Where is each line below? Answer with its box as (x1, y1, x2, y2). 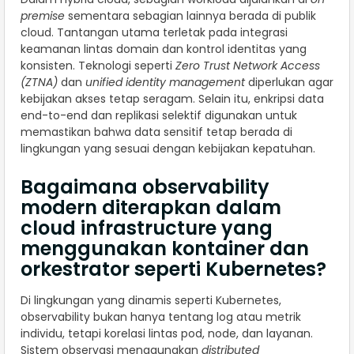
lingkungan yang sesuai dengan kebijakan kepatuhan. (21, 141, 315, 157)
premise (21, 8, 65, 24)
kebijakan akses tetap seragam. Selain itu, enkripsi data (21, 91, 324, 107)
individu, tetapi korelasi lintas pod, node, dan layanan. (21, 326, 313, 342)
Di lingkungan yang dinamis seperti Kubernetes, (21, 292, 281, 309)
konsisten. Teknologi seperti (21, 58, 175, 74)
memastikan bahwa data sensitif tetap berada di (21, 124, 292, 141)
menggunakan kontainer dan (21, 235, 309, 262)
